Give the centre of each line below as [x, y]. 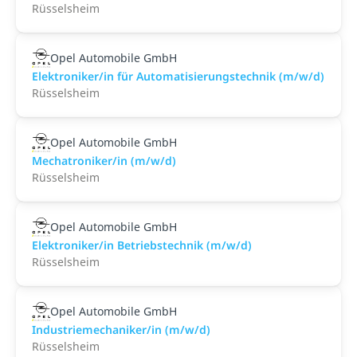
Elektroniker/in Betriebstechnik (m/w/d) [142, 245]
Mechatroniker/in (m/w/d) [104, 161]
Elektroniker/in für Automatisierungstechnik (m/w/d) [178, 76]
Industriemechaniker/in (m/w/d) [121, 330]
